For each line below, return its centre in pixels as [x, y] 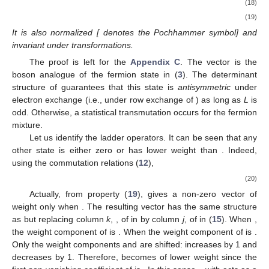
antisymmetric [204, 87]
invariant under [42, 45]
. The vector [207, 62]
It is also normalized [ [56, 32]
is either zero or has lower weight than [140, 150]
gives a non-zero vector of [202, 194]
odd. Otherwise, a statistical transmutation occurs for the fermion [134, 113]
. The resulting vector [125, 207]
